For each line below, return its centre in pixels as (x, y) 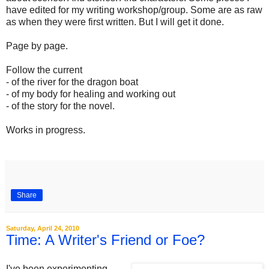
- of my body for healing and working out (91, 94)
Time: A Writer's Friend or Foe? (105, 240)
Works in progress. (46, 130)
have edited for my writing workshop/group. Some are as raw (134, 10)
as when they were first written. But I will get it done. (115, 22)
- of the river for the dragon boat (72, 82)
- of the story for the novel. (60, 106)
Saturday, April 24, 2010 (43, 228)
